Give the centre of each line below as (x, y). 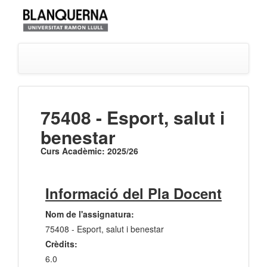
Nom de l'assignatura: (90, 214)
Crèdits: (61, 244)
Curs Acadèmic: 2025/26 (89, 151)
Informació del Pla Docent (133, 193)
